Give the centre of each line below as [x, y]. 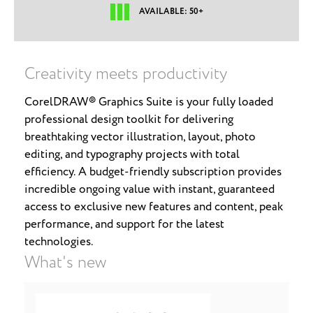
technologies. [59, 242]
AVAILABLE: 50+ [171, 11]
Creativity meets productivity [126, 74]
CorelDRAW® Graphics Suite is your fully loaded [149, 102]
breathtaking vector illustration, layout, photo [140, 137]
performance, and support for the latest [124, 225]
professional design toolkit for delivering [129, 120]
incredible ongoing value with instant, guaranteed [150, 190]
